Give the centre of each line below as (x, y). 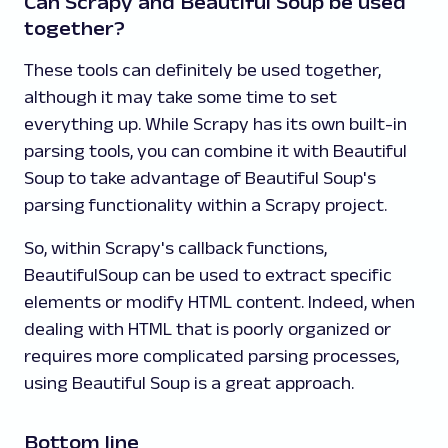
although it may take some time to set (180, 97)
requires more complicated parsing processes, (211, 356)
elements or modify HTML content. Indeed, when (219, 302)
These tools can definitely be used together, (202, 70)
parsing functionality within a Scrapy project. (207, 205)
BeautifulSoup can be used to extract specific (208, 275)
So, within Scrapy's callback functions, (175, 248)
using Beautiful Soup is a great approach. (189, 383)
